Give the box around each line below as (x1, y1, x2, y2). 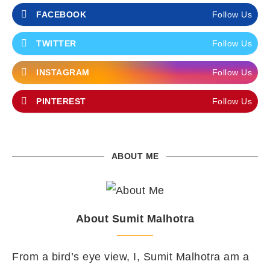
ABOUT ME (111, 151, 159, 161)
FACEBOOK (36, 9, 86, 19)
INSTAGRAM (36, 67, 90, 77)
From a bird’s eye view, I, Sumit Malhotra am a (12, 250, 249, 263)
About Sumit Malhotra (75, 212, 195, 225)
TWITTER (36, 38, 77, 48)
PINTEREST (36, 96, 86, 106)
